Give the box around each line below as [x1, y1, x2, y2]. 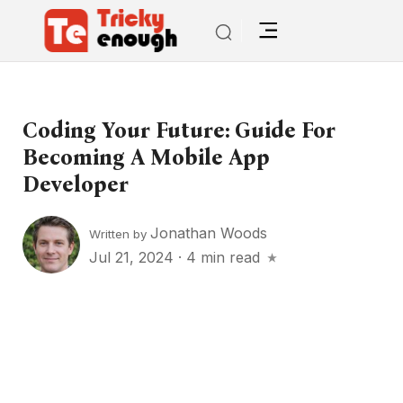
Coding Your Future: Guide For [22, 118, 336, 143]
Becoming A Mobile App [22, 145, 270, 170]
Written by [89, 226, 150, 241]
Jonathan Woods [150, 223, 267, 242]
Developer [22, 172, 129, 197]
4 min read [186, 247, 260, 266]
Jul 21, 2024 [89, 247, 178, 266]
